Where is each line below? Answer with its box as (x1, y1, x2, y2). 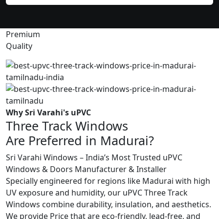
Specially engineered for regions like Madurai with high (6, 175, 210, 187)
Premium (6, 29, 40, 40)
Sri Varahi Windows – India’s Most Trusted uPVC (6, 152, 182, 163)
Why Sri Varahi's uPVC (6, 107, 91, 118)
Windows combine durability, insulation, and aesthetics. (6, 199, 211, 210)
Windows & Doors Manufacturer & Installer (6, 164, 167, 175)
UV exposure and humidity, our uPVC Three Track (6, 187, 188, 198)
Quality (6, 41, 32, 52)
